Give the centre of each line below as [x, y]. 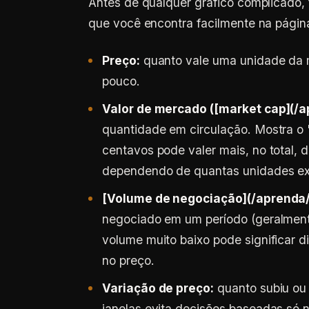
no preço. [128, 260]
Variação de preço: [158, 288]
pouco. [121, 81]
